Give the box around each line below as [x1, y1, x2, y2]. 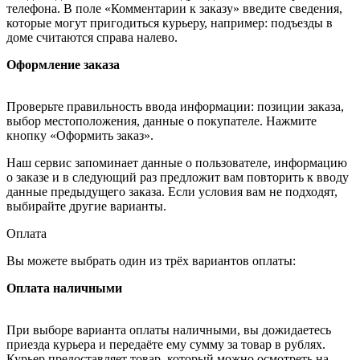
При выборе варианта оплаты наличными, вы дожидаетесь [6, 322, 331, 337]
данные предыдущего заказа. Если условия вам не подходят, [6, 184, 337, 198]
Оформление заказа [6, 57, 120, 72]
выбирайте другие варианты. [6, 198, 166, 213]
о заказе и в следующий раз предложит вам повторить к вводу [6, 170, 349, 184]
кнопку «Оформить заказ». [6, 128, 153, 142]
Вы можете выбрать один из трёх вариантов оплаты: [6, 253, 296, 268]
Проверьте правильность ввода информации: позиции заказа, [6, 99, 344, 113]
